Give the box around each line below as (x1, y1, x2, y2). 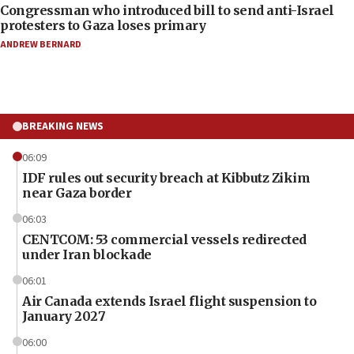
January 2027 (22, 307, 105, 324)
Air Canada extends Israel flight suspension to (22, 292, 316, 309)
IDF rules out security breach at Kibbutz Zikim (22, 169, 310, 186)
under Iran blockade (22, 246, 152, 262)
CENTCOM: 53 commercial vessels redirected (22, 231, 307, 247)
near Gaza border (22, 184, 131, 201)
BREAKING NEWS (22, 118, 104, 134)
